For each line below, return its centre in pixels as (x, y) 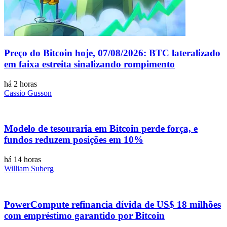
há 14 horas (23, 159)
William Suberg (29, 168)
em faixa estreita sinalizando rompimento (89, 64)
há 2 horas (21, 84)
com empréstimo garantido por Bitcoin (84, 215)
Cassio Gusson (28, 93)
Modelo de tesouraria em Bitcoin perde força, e (101, 129)
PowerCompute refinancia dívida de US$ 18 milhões (112, 204)
